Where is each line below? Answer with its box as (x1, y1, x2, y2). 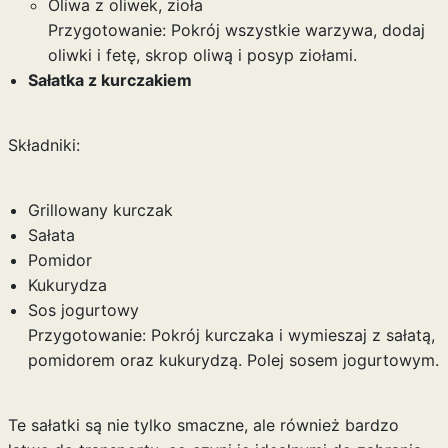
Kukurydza (27, 275, 107, 295)
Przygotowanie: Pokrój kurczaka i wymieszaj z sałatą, (27, 325, 435, 345)
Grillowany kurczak (27, 200, 173, 220)
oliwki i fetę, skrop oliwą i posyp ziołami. (47, 45, 357, 65)
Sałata (27, 225, 75, 245)
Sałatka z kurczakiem (27, 70, 192, 90)
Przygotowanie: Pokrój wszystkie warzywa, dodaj (47, 20, 425, 40)
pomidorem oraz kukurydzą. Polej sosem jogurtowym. (27, 350, 439, 370)
